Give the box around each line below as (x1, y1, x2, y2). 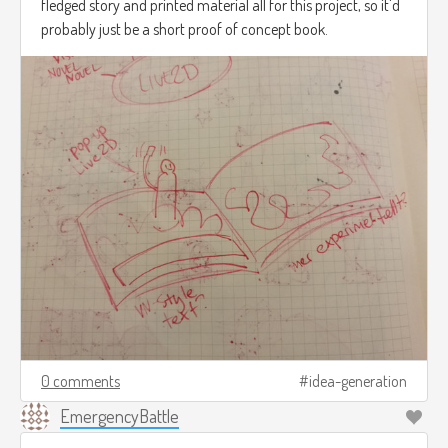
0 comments (41, 371, 120, 392)
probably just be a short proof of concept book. (41, 18, 328, 39)
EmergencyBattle (60, 405, 179, 428)
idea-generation (309, 371, 407, 392)
